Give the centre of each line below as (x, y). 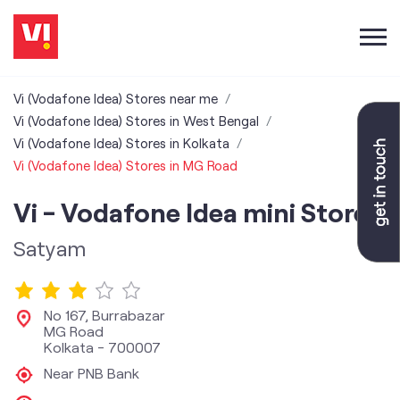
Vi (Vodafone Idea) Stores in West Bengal (136, 121)
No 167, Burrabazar (104, 315)
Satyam (50, 248)
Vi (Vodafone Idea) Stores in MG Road (125, 165)
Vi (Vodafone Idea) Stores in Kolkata (121, 143)
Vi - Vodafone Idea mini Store (191, 212)
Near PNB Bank (92, 373)
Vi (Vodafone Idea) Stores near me (116, 98)
